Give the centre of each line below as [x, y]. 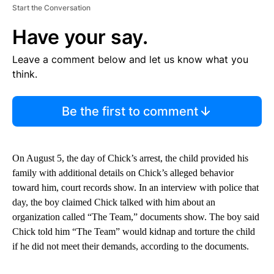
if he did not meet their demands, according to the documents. [131, 246]
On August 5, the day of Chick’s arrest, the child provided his [130, 158]
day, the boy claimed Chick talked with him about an [114, 202]
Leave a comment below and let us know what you [130, 59]
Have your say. [80, 37]
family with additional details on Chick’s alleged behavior [123, 172]
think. [25, 74]
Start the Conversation [51, 7]
